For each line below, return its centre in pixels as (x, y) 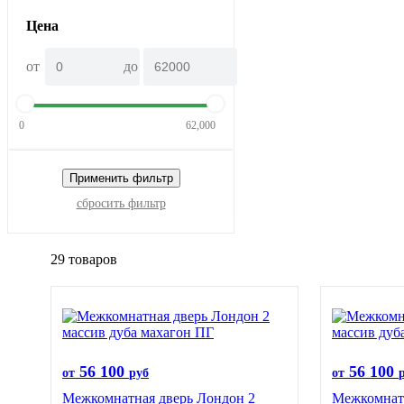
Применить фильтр (121, 178)
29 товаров (84, 259)
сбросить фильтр (121, 203)
